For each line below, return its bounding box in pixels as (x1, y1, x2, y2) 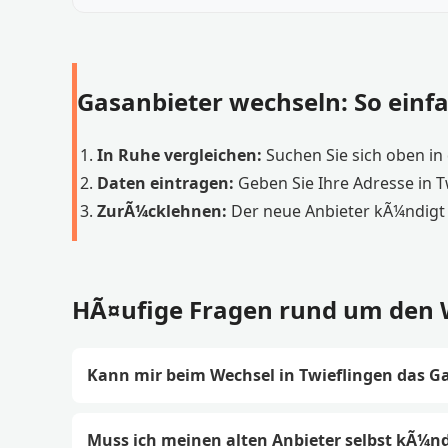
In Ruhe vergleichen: (97, 143, 262, 166)
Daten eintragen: (97, 171, 234, 194)
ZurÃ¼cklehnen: (97, 199, 227, 222)
